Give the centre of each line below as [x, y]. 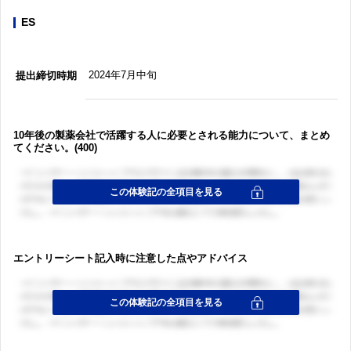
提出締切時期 [46, 75]
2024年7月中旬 [123, 74]
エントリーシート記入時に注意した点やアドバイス [130, 258]
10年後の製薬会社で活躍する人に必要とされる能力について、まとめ [172, 135]
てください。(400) [55, 147]
